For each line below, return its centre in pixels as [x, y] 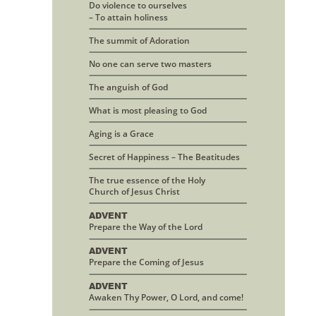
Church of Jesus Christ [134, 192]
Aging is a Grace [121, 133]
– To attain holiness [128, 17]
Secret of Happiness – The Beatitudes [164, 157]
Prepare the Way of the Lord [146, 227]
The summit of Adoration [139, 40]
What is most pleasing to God [148, 110]
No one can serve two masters [150, 63]
